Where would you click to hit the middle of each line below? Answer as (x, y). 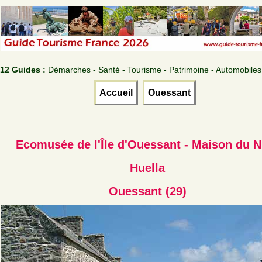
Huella (147, 168)
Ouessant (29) (147, 191)
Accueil (116, 92)
